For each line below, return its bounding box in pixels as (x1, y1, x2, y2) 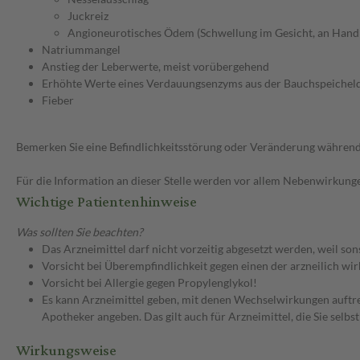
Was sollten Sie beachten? (16, 225, 143, 239)
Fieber (42, 93, 74, 108)
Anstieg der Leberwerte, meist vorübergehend (42, 59, 269, 74)
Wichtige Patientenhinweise (16, 188, 197, 217)
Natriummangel (42, 43, 121, 57)
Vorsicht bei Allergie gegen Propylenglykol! (42, 276, 257, 290)
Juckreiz (67, 9, 108, 23)
